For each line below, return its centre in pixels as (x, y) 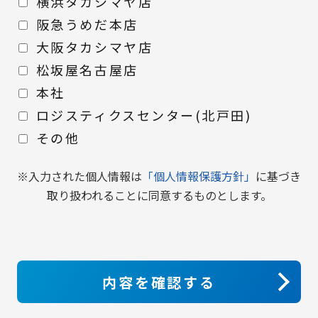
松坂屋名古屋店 (87, 70)
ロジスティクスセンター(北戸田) (144, 115)
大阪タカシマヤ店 (94, 47)
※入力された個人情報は (79, 176)
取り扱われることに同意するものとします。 (159, 195)
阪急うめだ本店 (87, 24)
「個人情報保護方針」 (199, 176)
